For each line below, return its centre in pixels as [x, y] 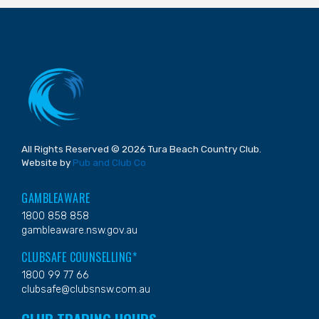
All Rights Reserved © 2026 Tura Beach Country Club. [142, 148]
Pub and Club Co [110, 162]
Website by [47, 162]
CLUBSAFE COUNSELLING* [79, 257]
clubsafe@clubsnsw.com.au [86, 290]
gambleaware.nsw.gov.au [80, 231]
